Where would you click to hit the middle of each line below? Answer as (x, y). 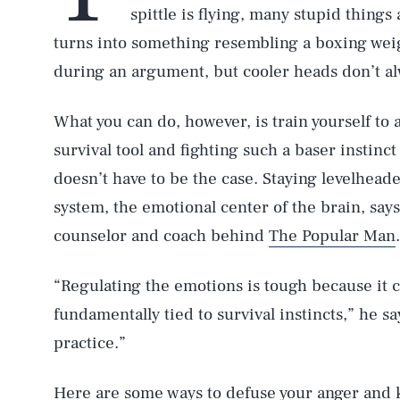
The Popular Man (332, 236)
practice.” (90, 343)
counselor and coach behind (161, 236)
